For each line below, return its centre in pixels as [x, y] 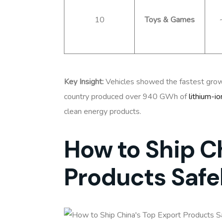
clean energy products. [103, 111]
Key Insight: [84, 82]
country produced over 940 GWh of [126, 96]
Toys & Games [170, 20]
